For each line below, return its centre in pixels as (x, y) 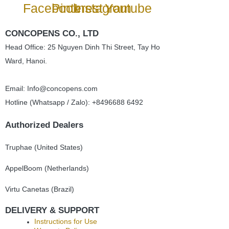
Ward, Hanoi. (26, 61)
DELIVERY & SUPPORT (52, 210)
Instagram (102, 8)
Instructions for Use (66, 221)
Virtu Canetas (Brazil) (40, 189)
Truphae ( (21, 147)
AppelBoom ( (26, 168)
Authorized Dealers (44, 125)
